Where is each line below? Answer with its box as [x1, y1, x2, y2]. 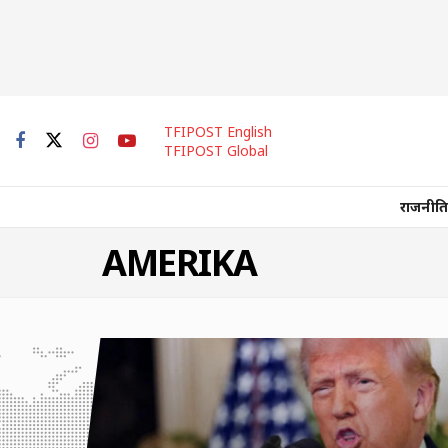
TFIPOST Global [164, 141, 268, 160]
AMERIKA [102, 238, 257, 287]
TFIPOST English [164, 122, 272, 141]
